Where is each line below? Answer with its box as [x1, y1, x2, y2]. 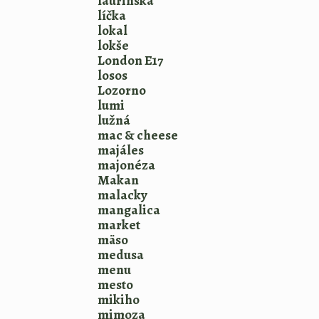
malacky [98, 186, 147, 204]
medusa [98, 246, 144, 264]
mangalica [98, 201, 160, 219]
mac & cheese [98, 126, 178, 145]
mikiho [98, 291, 140, 309]
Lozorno [98, 81, 146, 100]
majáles [98, 141, 144, 159]
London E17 [98, 51, 163, 70]
